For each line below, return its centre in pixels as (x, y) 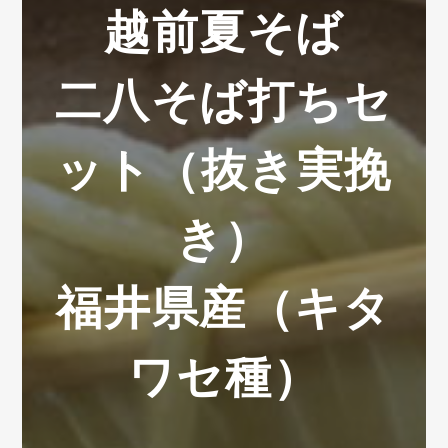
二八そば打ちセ (224, 101)
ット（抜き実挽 (224, 170)
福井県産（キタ (224, 308)
